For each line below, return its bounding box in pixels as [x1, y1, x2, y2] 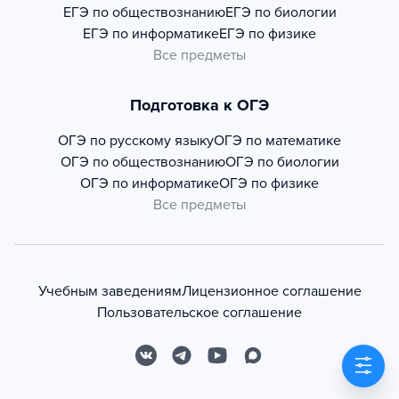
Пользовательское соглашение [97, 304, 302, 322]
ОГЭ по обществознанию [60, 153, 225, 171]
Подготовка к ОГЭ [130, 95, 269, 115]
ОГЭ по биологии [224, 153, 339, 171]
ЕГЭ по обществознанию [62, 4, 225, 21]
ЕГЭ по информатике [83, 25, 219, 43]
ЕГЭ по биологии [224, 4, 337, 21]
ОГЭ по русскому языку [58, 132, 214, 150]
